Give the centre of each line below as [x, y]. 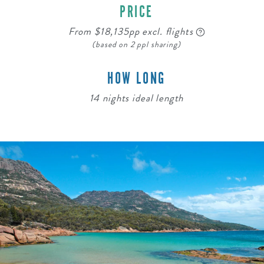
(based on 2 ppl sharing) [136, 44]
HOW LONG [136, 78]
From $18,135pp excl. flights [132, 31]
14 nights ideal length [136, 98]
